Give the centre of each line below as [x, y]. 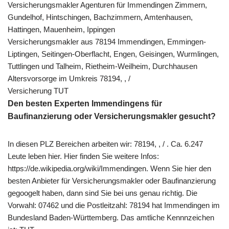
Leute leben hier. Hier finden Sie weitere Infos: [83, 156]
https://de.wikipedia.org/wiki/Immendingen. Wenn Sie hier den [109, 168]
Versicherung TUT [38, 90]
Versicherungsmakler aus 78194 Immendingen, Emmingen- [107, 41]
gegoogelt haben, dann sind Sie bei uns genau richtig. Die [102, 193]
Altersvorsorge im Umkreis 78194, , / [69, 78]
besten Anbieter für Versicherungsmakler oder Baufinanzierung [112, 180]
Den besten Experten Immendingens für [85, 103]
